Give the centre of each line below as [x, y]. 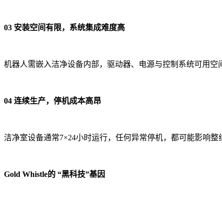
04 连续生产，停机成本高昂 [53, 101]
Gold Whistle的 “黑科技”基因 [55, 174]
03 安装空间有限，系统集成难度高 [64, 27]
